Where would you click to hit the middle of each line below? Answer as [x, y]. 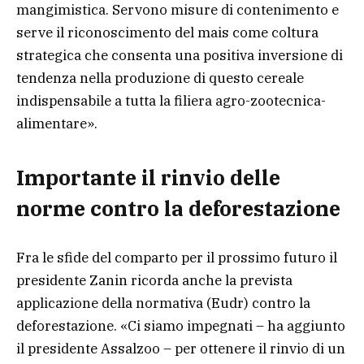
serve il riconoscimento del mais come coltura [167, 32]
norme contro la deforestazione [178, 209]
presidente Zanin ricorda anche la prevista [154, 280]
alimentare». [57, 123]
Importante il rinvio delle [148, 178]
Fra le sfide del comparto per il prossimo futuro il [177, 257]
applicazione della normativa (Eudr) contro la [163, 303]
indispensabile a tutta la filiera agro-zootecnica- [171, 101]
